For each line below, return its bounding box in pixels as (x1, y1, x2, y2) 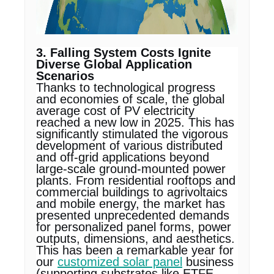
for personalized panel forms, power (36, 220, 231, 234)
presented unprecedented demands (36, 209, 229, 222)
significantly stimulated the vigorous (36, 127, 228, 141)
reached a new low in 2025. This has (36, 116, 234, 129)
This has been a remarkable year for (36, 243, 234, 257)
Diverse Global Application (36, 57, 192, 71)
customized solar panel (57, 255, 182, 268)
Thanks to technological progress (36, 81, 215, 94)
